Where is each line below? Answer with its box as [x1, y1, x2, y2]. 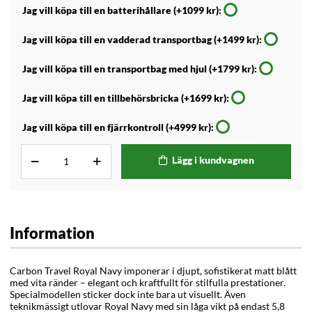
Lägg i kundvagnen [171, 154, 254, 166]
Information [10, 224, 95, 242]
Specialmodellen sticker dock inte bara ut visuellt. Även [10, 288, 246, 300]
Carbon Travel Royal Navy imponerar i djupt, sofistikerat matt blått [10, 264, 297, 276]
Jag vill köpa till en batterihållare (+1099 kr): [22, 4, 221, 17]
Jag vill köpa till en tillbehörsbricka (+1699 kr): [22, 92, 229, 104]
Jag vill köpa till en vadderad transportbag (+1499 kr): [22, 33, 262, 46]
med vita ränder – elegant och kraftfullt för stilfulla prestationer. [10, 276, 286, 288]
